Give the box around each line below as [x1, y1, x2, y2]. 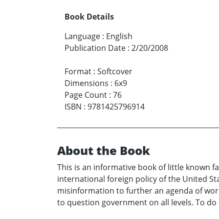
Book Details [65, 11, 114, 22]
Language [65, 31, 100, 42]
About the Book [57, 142, 150, 159]
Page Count [65, 89, 107, 101]
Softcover [97, 66, 132, 77]
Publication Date [65, 43, 126, 54]
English [106, 31, 132, 42]
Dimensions [65, 78, 109, 89]
